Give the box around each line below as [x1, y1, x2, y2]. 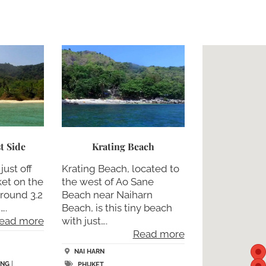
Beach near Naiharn [61, 189, 153, 201]
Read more [132, 228, 185, 240]
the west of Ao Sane [61, 176, 154, 188]
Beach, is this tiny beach [61, 202, 172, 214]
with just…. [61, 215, 107, 227]
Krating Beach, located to [61, 163, 179, 175]
